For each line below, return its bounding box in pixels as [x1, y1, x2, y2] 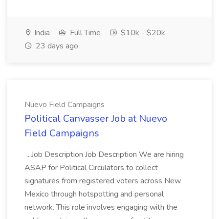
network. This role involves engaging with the [24, 202, 177, 213]
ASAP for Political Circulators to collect [24, 162, 158, 173]
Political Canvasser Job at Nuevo [24, 112, 167, 125]
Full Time [68, 27, 101, 38]
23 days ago [34, 41, 78, 51]
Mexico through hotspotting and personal [24, 189, 164, 199]
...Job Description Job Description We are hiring [24, 149, 184, 160]
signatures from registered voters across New [24, 175, 181, 186]
